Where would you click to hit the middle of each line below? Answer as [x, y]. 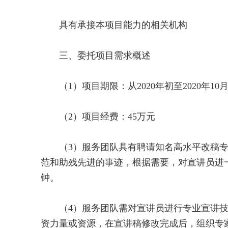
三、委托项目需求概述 [96, 55]
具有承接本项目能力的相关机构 [114, 25]
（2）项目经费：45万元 [98, 117]
